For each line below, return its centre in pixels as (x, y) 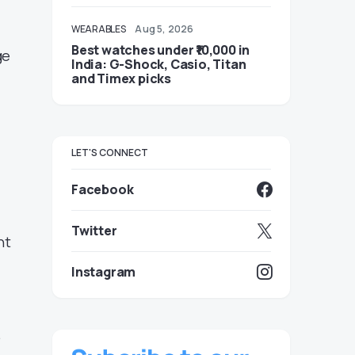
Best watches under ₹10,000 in (161, 50)
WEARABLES (99, 29)
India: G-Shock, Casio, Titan (159, 64)
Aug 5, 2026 (164, 29)
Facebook (103, 189)
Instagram (104, 272)
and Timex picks (121, 78)
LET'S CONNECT (110, 153)
